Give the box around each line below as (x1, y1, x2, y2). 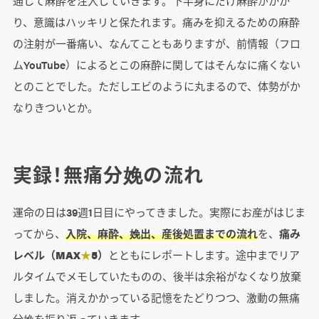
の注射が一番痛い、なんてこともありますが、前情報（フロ (12, 36, 300, 51)
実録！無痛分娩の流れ (12, 161, 204, 189)
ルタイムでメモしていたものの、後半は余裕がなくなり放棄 (12, 268, 301, 284)
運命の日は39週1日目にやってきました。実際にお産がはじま (12, 204, 305, 220)
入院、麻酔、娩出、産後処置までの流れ (65, 226, 258, 241)
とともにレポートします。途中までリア (108, 247, 300, 263)
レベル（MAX (12, 247, 80, 263)
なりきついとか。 (12, 100, 98, 115)
